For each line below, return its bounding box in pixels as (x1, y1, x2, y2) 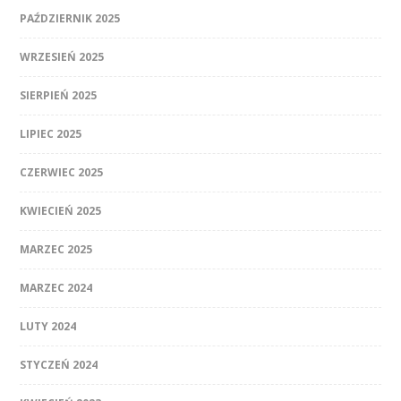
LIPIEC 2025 (20, 126, 82, 142)
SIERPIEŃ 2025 (20, 88, 98, 104)
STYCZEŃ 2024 (20, 357, 98, 373)
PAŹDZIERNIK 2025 (20, 11, 121, 27)
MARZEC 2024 (20, 280, 93, 296)
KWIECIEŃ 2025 (20, 203, 102, 219)
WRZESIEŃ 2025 (20, 49, 105, 65)
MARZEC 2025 (20, 242, 93, 258)
